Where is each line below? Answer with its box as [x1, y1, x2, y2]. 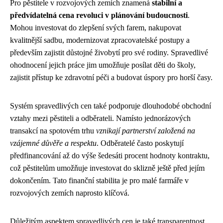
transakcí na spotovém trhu [10, 126, 96, 135]
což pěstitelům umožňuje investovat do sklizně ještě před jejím [10, 163, 205, 172]
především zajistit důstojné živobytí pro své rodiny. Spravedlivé [10, 48, 208, 57]
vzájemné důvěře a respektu [10, 138, 97, 147]
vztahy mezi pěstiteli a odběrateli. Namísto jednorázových [10, 113, 191, 122]
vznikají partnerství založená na [96, 126, 195, 135]
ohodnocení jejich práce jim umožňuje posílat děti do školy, [10, 60, 196, 69]
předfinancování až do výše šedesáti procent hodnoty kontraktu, [10, 151, 210, 160]
